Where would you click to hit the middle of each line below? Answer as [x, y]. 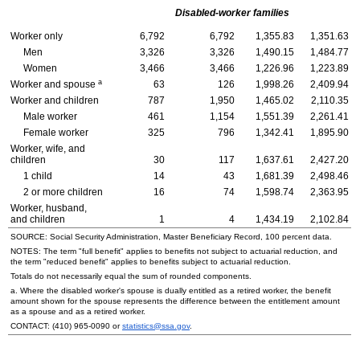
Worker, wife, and [48, 149]
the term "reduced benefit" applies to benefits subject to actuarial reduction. [151, 262]
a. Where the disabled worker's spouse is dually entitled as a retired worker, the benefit [171, 291]
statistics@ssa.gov [156, 326]
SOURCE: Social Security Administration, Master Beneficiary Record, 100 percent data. [171, 237]
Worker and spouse [54, 85]
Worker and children [55, 101]
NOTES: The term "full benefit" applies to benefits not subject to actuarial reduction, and [174, 252]
